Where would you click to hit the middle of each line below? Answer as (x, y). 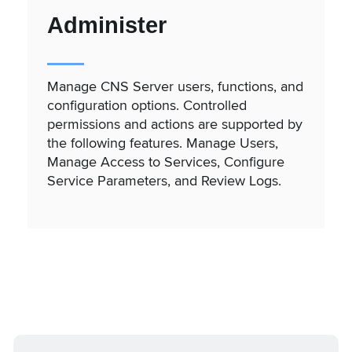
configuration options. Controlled (147, 104)
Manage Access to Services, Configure (166, 161)
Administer (107, 25)
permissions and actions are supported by (175, 123)
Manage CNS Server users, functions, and (175, 86)
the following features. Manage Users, (163, 142)
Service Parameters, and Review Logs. (164, 180)
